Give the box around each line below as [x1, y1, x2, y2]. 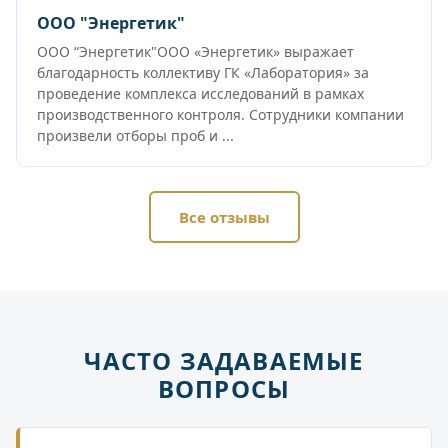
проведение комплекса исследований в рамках [37, 84, 364, 104]
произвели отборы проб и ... [37, 126, 234, 146]
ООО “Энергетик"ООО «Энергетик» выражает [37, 42, 354, 62]
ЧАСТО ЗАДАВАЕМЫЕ [84, 344, 364, 378]
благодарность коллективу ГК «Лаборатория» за [37, 63, 369, 83]
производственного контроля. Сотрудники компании [37, 105, 404, 125]
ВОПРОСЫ [157, 372, 291, 406]
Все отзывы [178, 207, 270, 228]
